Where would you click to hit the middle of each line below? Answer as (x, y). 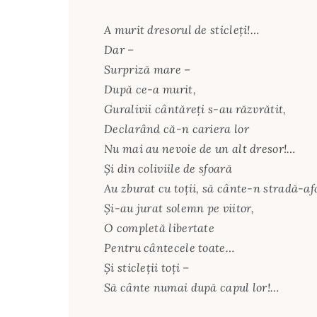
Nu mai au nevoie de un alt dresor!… (200, 148)
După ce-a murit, (150, 89)
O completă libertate (159, 227)
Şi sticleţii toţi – (147, 267)
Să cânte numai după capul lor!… (192, 287)
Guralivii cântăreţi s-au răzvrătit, (195, 109)
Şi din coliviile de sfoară (168, 168)
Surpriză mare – (148, 69)
